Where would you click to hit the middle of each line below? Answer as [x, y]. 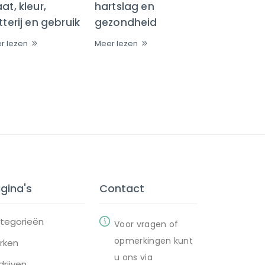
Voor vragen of [146, 224]
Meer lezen [116, 44]
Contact [122, 189]
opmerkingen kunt [154, 241]
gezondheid [126, 23]
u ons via [133, 258]
